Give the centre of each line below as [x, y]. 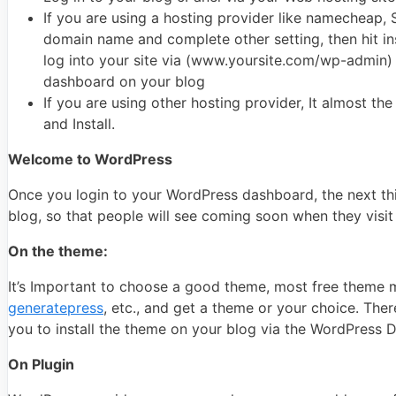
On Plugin [41, 364]
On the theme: [58, 251]
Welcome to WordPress [90, 159]
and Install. [79, 123]
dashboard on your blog [124, 81]
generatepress [56, 307]
